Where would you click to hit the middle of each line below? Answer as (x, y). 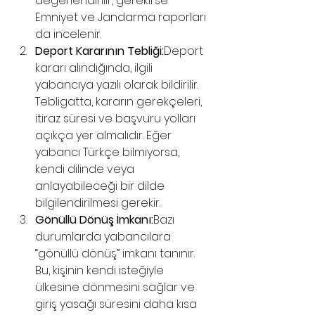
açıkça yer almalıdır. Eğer (105, 135)
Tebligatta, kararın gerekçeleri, (120, 102)
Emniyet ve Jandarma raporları (122, 17)
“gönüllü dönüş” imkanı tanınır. (116, 253)
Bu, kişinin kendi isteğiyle (101, 270)
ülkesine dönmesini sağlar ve (116, 287)
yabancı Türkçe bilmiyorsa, (109, 152)
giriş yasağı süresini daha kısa (117, 304)
